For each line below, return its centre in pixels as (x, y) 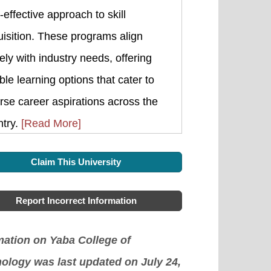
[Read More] (51, 123)
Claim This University (76, 162)
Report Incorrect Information (76, 201)
